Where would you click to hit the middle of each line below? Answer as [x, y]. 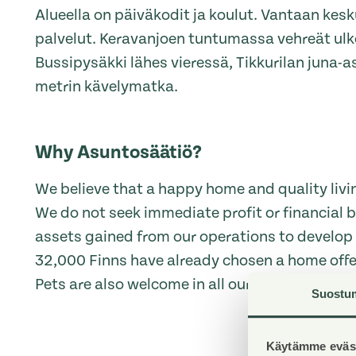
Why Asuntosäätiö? [118, 152]
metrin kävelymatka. [106, 86]
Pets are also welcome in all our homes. [170, 285]
